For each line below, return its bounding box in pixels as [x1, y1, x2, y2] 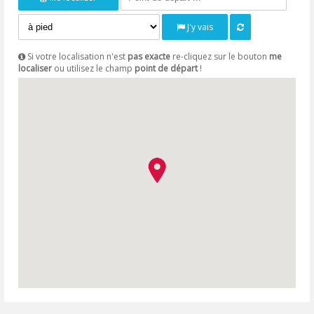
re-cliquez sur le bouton [170, 50, 270, 62]
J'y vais [184, 20, 213, 33]
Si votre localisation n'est [25, 50, 128, 62]
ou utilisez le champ [52, 62, 135, 74]
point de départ [135, 62, 198, 74]
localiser [18, 62, 53, 74]
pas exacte [128, 50, 171, 62]
